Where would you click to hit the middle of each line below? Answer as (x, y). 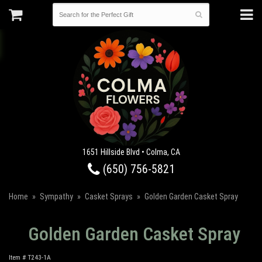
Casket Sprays (109, 196)
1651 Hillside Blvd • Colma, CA (131, 152)
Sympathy (56, 196)
